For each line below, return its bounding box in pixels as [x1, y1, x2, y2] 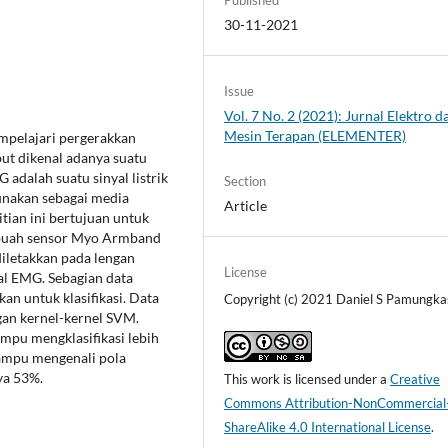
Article [224, 196, 268, 214]
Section [224, 172, 267, 189]
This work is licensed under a [224, 371, 391, 388]
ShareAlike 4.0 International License [224, 419, 432, 436]
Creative [390, 371, 441, 388]
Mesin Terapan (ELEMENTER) [224, 126, 407, 144]
